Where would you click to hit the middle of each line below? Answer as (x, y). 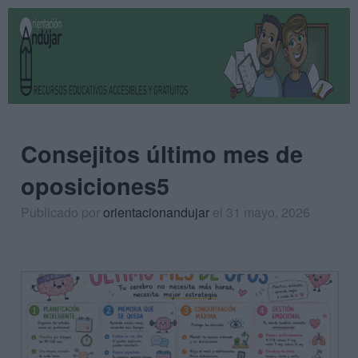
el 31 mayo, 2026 (261, 212)
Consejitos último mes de (162, 154)
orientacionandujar (156, 212)
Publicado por (62, 212)
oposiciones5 (95, 186)
